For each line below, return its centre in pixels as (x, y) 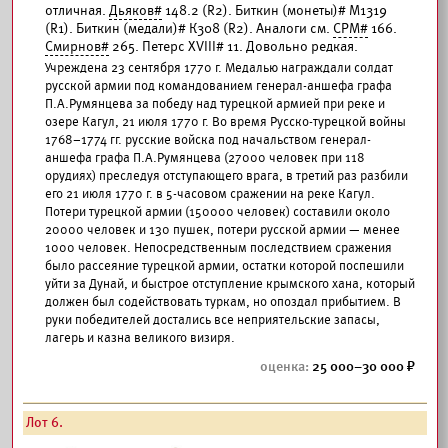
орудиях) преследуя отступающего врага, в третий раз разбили (226, 176)
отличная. (77, 10)
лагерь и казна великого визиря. (140, 338)
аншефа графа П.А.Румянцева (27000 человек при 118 (205, 158)
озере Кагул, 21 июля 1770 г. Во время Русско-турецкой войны (225, 122)
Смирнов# (77, 46)
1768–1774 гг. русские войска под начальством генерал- (208, 140)
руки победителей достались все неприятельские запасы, (212, 320)
